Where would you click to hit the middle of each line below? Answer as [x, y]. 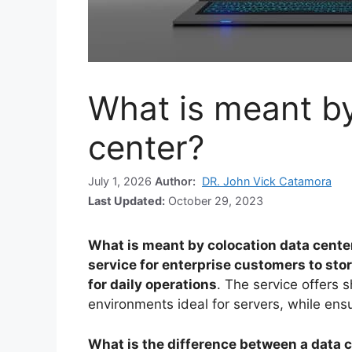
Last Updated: [126, 201]
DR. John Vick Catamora [267, 181]
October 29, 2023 [214, 201]
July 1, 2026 [121, 181]
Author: [177, 181]
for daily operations [152, 285]
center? [146, 147]
